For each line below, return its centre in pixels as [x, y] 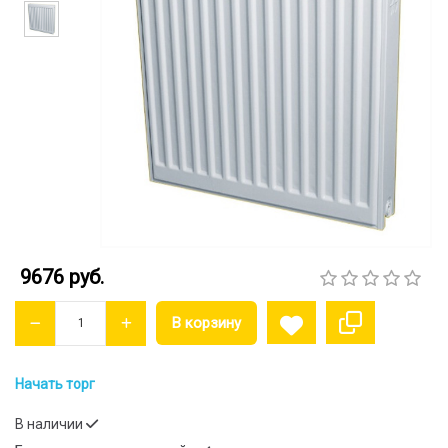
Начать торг [55, 384]
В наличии [50, 424]
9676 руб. [62, 277]
